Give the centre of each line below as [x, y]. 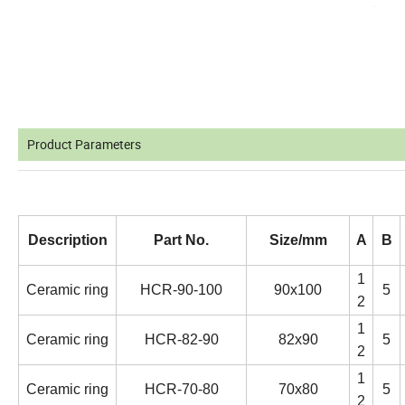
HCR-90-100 [181, 289]
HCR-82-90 [181, 339]
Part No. [181, 240]
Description [67, 240]
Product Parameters [84, 144]
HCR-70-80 [181, 389]
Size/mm [298, 240]
